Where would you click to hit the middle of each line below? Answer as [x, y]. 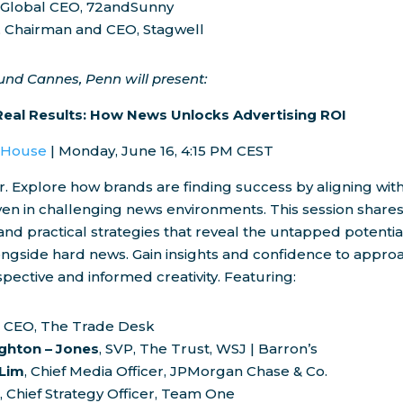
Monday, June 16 [117, 151]
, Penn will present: [143, 79]
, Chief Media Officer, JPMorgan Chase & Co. [176, 372]
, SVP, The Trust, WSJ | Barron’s [209, 349]
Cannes [54, 79]
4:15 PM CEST [228, 151]
